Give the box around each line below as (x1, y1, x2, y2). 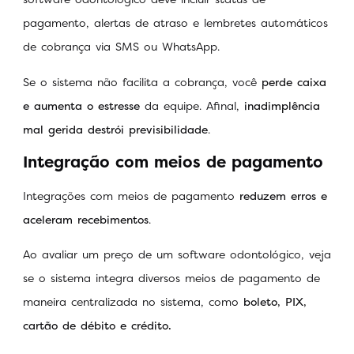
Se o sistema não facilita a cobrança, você (23, 73, 262, 89)
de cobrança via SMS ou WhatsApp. (23, 39, 224, 55)
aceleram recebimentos (23, 211, 149, 227)
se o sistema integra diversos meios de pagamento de (23, 270, 320, 286)
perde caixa (262, 73, 326, 89)
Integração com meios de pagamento (23, 150, 323, 172)
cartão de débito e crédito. (23, 318, 171, 333)
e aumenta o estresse (23, 97, 145, 113)
